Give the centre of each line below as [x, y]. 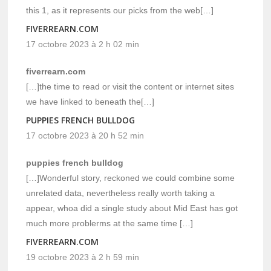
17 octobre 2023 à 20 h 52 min [85, 135]
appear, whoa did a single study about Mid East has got [132, 208]
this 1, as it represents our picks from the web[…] [120, 10]
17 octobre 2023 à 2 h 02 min [83, 44]
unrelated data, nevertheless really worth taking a [121, 193]
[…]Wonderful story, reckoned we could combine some [131, 178]
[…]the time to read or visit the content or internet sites [130, 86]
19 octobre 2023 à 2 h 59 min [83, 257]
